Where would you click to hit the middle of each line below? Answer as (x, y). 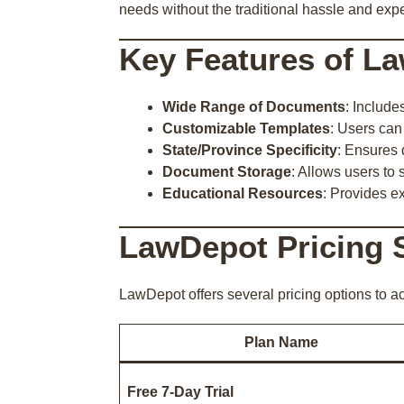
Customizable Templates (246, 129)
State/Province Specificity (250, 150)
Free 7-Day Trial (180, 392)
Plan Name (281, 342)
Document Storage (227, 172)
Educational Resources (243, 193)
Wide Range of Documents (254, 107)
